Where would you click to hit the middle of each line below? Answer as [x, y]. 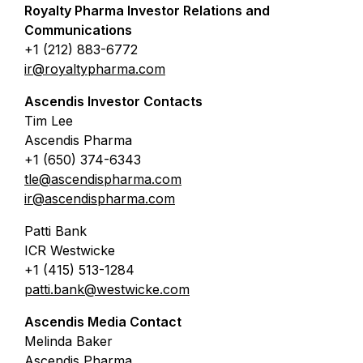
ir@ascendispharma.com [100, 199]
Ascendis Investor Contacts [113, 101]
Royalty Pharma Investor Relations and [147, 11]
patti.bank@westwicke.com [107, 289]
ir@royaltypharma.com [95, 69]
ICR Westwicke [70, 250]
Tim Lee [49, 121]
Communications [78, 30]
